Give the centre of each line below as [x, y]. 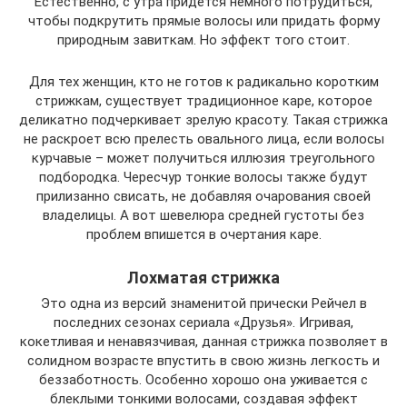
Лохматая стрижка [203, 278]
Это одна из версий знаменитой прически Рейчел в [203, 304]
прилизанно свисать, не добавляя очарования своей [203, 197]
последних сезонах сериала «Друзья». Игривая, [203, 323]
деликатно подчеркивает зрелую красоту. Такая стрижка [203, 120]
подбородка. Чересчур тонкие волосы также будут [203, 178]
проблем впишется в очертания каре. [203, 235]
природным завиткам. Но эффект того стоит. [203, 40]
